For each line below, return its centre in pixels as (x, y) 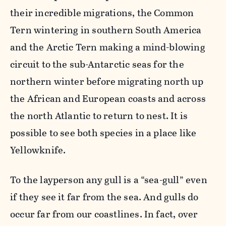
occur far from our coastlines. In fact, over (104, 214)
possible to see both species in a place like (103, 133)
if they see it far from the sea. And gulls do (104, 197)
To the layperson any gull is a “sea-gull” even (109, 180)
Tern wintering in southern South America (106, 30)
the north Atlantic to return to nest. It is (99, 116)
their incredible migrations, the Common (102, 13)
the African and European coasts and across (108, 98)
